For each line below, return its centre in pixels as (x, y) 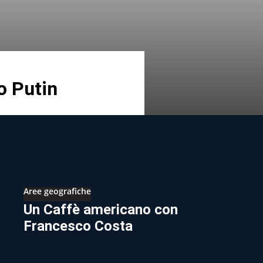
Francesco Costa (78, 226)
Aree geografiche (57, 191)
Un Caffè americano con (101, 209)
